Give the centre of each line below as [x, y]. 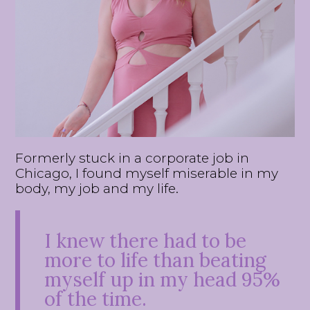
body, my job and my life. [99, 188]
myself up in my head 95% [163, 279]
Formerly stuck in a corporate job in [133, 158]
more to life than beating [156, 260]
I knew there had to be [146, 240]
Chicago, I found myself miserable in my [147, 173]
